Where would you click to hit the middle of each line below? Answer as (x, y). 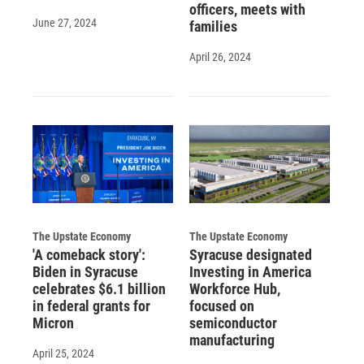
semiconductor (233, 323)
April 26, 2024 (220, 56)
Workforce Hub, (234, 289)
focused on (221, 306)
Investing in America (250, 272)
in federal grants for (91, 306)
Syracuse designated (250, 255)
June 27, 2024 (65, 22)
